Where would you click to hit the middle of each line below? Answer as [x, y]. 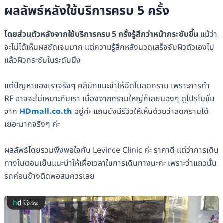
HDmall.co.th [46, 112]
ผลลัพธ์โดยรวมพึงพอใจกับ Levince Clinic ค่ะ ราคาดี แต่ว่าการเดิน [111, 151]
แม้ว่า [207, 34]
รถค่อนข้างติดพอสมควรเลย [49, 176]
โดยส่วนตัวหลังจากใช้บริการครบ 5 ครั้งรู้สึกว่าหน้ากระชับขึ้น [101, 34]
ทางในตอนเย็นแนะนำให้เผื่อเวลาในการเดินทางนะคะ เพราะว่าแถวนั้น [110, 164]
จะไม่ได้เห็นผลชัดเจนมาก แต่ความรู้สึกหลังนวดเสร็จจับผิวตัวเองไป [109, 47]
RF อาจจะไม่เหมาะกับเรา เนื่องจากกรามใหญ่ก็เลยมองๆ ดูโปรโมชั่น [109, 99]
